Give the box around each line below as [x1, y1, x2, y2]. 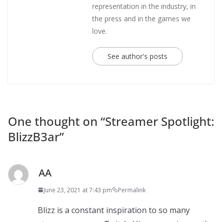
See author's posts [108, 51, 167, 61]
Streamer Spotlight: [105, 112, 214, 129]
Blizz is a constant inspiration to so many [38, 204, 190, 216]
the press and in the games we [92, 13, 191, 23]
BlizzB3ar [8, 128, 59, 145]
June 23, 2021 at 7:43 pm [44, 185, 112, 194]
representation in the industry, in [92, 1, 196, 11]
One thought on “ [8, 112, 105, 129]
